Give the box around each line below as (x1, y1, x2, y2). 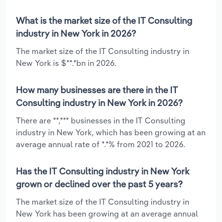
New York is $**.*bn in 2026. (16, 57, 116, 68)
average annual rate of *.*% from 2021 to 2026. (16, 139, 185, 149)
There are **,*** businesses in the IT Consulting (16, 115, 185, 125)
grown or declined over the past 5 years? (16, 178, 183, 190)
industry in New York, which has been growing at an (16, 127, 206, 137)
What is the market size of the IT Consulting (16, 14, 192, 26)
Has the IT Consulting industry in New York (16, 165, 189, 177)
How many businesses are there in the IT (16, 84, 178, 96)
